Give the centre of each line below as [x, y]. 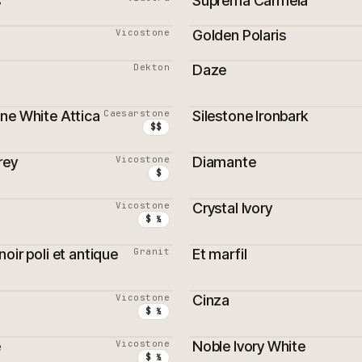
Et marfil [220, 254]
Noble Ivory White [249, 346]
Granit [152, 251]
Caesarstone [137, 113]
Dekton [152, 67]
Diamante [224, 162]
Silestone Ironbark [250, 116]
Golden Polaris [239, 35]
